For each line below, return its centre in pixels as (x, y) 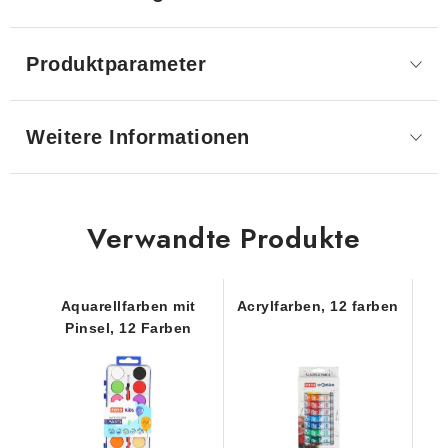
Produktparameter (116, 64)
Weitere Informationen (138, 137)
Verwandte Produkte (223, 238)
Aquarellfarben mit (128, 306)
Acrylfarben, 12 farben (317, 306)
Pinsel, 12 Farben (128, 328)
